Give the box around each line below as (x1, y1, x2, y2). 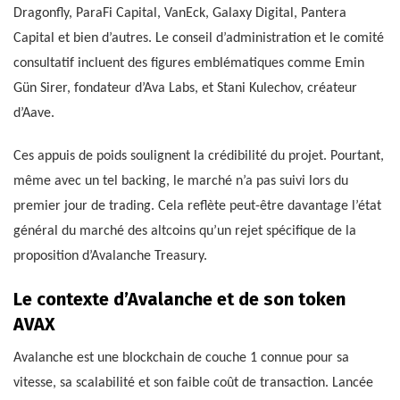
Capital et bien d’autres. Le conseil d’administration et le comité (13, 30, 384, 46)
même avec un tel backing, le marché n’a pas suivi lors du (13, 173, 348, 188)
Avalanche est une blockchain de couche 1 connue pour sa (13, 350, 349, 365)
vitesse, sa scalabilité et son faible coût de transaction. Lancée (13, 375, 373, 390)
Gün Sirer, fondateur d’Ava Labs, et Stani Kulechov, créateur (13, 80, 357, 96)
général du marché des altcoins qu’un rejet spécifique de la (13, 223, 356, 238)
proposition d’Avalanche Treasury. (13, 248, 207, 263)
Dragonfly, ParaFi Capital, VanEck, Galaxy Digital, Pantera (13, 5, 346, 21)
